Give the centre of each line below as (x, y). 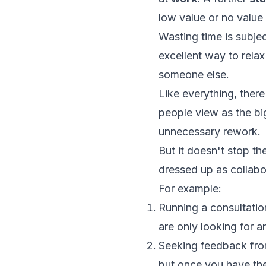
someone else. (194, 74)
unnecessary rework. (210, 131)
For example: (190, 188)
